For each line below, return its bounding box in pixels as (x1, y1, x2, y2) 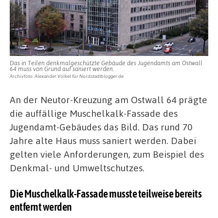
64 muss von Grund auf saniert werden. (10, 65, 114, 73)
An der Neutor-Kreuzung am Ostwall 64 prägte (10, 93, 207, 106)
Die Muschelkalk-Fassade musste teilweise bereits (10, 187, 201, 200)
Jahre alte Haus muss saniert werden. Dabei (10, 134, 196, 147)
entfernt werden (10, 200, 72, 213)
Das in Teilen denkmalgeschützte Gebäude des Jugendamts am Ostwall (10, 59, 202, 67)
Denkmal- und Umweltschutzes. (10, 162, 145, 174)
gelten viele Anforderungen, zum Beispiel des (10, 148, 204, 161)
